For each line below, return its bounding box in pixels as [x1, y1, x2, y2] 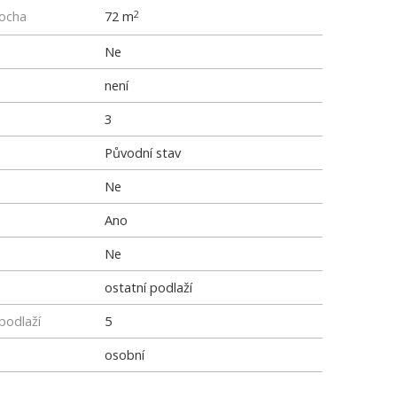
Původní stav [105, 144, 181, 161]
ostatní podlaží [105, 278, 192, 296]
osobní [105, 346, 144, 363]
